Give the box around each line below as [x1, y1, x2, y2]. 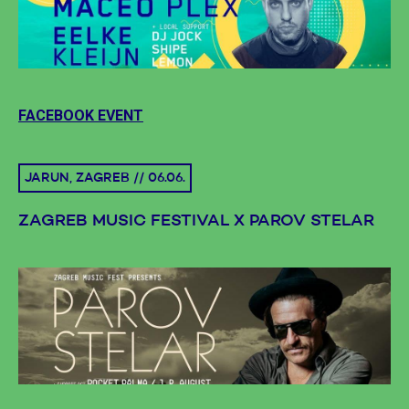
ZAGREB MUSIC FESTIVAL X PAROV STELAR [18, 213, 374, 230]
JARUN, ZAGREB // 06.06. [25, 172, 185, 185]
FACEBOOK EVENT [18, 107, 143, 125]
